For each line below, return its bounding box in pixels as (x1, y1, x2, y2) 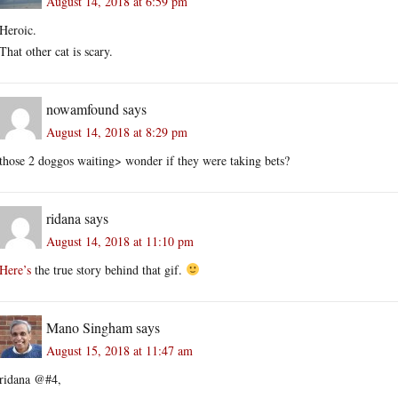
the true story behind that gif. (31, 260, 186, 278)
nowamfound (46, 99, 119, 118)
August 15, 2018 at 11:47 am (46, 341, 193, 359)
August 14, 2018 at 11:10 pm (46, 232, 194, 250)
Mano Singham (46, 317, 132, 337)
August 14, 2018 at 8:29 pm (46, 123, 187, 140)
